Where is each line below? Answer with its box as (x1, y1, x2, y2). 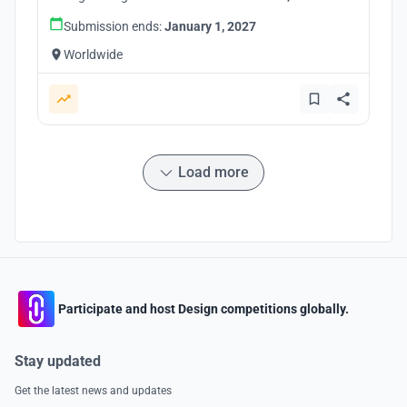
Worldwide (64, 47, 123, 62)
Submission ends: (64, 19, 164, 34)
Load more (178, 164, 249, 181)
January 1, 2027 (164, 19, 256, 34)
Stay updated (15, 352, 101, 370)
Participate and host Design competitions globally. (58, 301, 349, 316)
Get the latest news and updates (15, 384, 172, 397)
